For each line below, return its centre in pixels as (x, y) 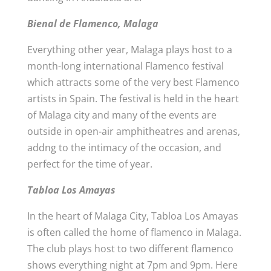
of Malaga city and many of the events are (122, 115)
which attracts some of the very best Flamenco (133, 82)
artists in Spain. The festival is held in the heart (133, 99)
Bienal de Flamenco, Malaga (93, 24)
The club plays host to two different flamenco (130, 249)
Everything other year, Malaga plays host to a (129, 50)
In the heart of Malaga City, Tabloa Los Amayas (132, 216)
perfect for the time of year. (90, 164)
